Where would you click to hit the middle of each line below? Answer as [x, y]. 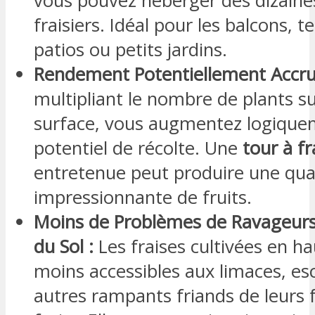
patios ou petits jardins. [130, 49]
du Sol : [64, 246]
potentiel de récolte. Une [138, 148]
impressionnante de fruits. [143, 197]
